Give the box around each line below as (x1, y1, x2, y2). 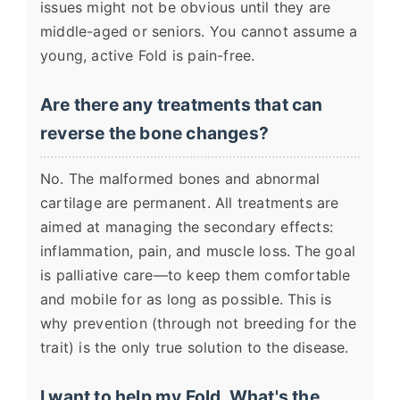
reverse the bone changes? (40, 122, 269, 144)
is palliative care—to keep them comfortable (40, 266, 351, 284)
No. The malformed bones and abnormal (40, 170, 321, 187)
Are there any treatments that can (40, 94, 323, 115)
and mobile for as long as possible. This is (40, 290, 332, 308)
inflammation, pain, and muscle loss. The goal (40, 242, 356, 260)
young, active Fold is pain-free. (40, 46, 255, 64)
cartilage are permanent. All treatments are (40, 194, 339, 212)
